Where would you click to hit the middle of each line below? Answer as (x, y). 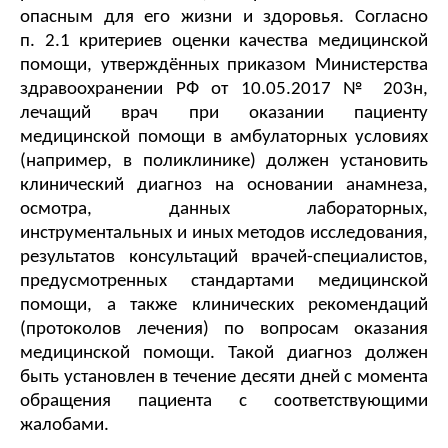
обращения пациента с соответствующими (224, 402)
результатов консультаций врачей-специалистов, (224, 258)
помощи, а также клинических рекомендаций (224, 306)
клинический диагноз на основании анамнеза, (224, 186)
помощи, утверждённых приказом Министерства (224, 66)
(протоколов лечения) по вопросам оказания (224, 330)
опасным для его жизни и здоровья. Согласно (224, 18)
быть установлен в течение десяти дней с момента (224, 378)
